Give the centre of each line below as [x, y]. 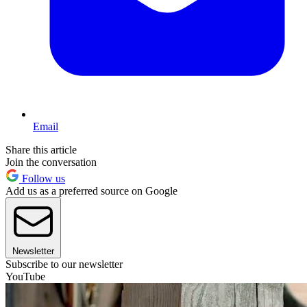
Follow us [42, 178]
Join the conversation [51, 162]
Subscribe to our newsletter [64, 264]
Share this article [41, 149]
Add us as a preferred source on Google [91, 191]
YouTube [25, 276]
